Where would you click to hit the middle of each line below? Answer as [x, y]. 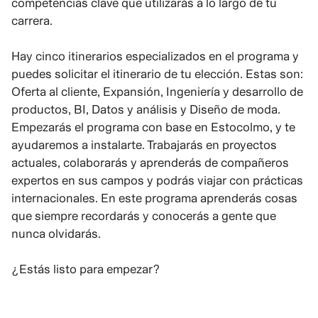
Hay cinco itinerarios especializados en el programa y [155, 56]
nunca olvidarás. [56, 233]
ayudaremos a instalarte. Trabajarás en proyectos [144, 144]
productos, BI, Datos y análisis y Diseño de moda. [146, 109]
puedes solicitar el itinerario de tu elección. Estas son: [157, 73]
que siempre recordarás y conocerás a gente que [144, 215]
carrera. [32, 20]
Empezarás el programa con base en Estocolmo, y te [153, 127]
